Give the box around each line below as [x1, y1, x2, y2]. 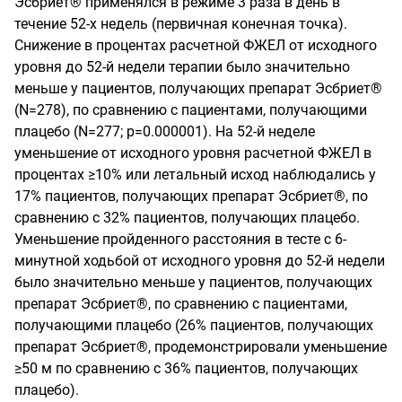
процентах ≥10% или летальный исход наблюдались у [14, 165, 376, 183]
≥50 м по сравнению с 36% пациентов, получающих [14, 359, 358, 377]
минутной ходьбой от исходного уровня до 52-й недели [14, 251, 385, 269]
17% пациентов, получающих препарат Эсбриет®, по [14, 187, 368, 205]
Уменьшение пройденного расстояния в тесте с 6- [14, 230, 346, 248]
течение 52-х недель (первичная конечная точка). [14, 14, 347, 32]
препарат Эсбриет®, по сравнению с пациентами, [14, 294, 347, 312]
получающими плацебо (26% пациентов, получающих [14, 316, 373, 334]
